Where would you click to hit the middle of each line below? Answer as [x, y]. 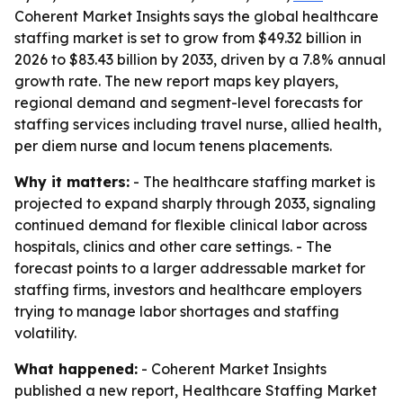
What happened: [76, 369]
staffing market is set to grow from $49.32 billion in [188, 38]
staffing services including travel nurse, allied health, [198, 124]
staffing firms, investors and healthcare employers [188, 290]
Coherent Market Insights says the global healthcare [197, 16]
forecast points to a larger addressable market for [190, 268]
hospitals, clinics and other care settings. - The [173, 246]
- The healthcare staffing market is [252, 182]
